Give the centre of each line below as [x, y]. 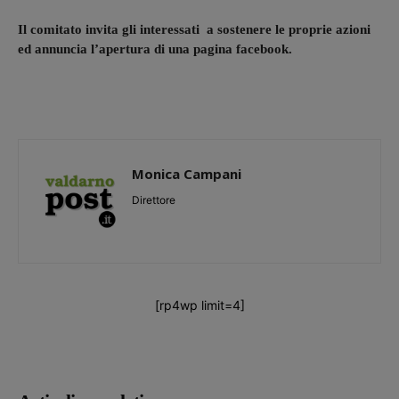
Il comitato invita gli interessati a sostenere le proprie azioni [194, 29]
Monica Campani [187, 173]
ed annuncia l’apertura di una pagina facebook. [155, 49]
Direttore [154, 199]
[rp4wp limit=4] [199, 305]
